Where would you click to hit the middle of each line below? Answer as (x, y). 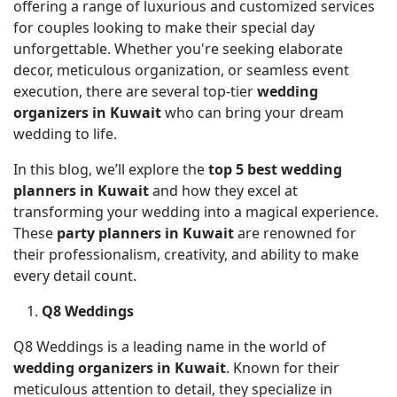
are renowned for (295, 234)
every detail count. (75, 276)
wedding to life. (65, 134)
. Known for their (283, 368)
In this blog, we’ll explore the (111, 170)
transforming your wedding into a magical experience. (196, 212)
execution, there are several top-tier (135, 92)
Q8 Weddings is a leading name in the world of (170, 347)
